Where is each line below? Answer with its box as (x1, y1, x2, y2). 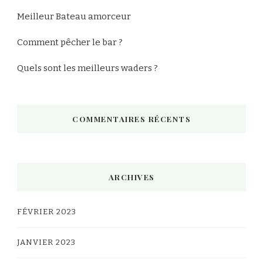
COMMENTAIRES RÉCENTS (72, 114, 191, 124)
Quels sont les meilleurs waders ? (17, 63, 158, 73)
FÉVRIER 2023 (17, 207, 76, 217)
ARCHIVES (108, 172, 155, 182)
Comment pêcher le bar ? (17, 37, 123, 48)
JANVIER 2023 (17, 238, 76, 247)
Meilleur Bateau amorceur (17, 11, 131, 22)
